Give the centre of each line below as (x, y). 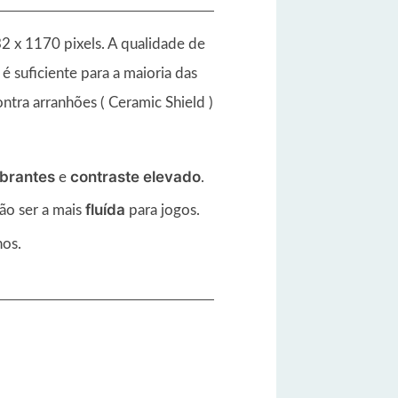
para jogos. (163, 211)
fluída (105, 210)
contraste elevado (135, 176)
